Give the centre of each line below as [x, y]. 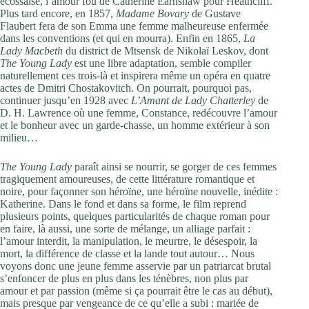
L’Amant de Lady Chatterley [193, 100]
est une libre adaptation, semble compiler [161, 63]
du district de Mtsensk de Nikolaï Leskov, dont [166, 51]
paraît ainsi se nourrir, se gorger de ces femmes [174, 167]
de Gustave [215, 13]
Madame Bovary [152, 13]
